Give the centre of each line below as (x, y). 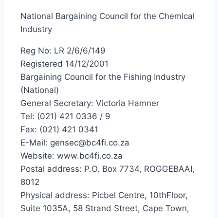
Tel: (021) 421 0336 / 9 (65, 116)
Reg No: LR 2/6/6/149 (63, 51)
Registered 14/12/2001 (64, 64)
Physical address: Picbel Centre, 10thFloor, (104, 195)
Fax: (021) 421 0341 (59, 129)
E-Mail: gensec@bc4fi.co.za (75, 143)
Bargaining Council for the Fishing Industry (103, 77)
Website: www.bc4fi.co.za (72, 156)
